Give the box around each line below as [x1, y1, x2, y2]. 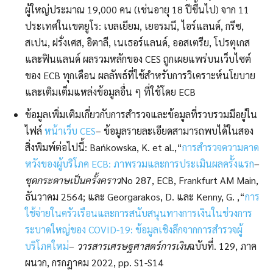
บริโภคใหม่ [25, 239, 69, 253]
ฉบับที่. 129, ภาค [189, 239, 257, 253]
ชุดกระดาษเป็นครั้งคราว [25, 174, 121, 187]
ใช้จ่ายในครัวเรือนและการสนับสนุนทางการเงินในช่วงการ [25, 207, 252, 220]
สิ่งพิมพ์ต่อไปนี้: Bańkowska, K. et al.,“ [25, 141, 182, 154]
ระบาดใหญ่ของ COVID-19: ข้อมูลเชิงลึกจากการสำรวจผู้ [25, 223, 243, 236]
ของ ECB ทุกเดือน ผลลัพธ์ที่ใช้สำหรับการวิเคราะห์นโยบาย [25, 69, 255, 82]
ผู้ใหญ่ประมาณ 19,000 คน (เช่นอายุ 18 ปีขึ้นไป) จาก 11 [25, 3, 249, 16]
